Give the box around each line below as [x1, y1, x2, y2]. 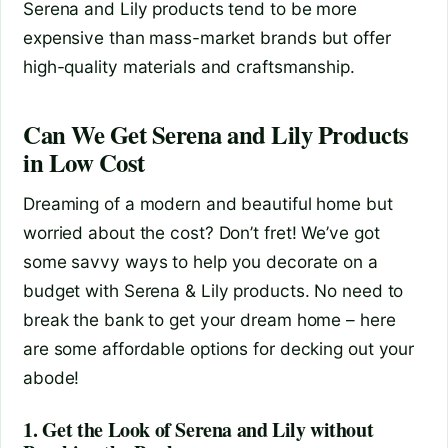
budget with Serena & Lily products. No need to [23, 279, 404, 301]
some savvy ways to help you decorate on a [23, 250, 378, 272]
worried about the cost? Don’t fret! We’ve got [23, 221, 380, 243]
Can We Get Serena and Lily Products [23, 116, 409, 153]
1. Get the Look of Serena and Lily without [23, 414, 374, 444]
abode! [23, 366, 80, 388]
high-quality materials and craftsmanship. [23, 55, 355, 77]
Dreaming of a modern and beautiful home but [23, 192, 393, 214]
